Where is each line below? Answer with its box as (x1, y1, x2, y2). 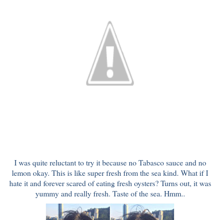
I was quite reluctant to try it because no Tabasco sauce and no (14, 157, 206, 168)
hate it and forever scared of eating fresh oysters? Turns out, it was (9, 178, 211, 189)
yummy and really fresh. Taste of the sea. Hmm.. (35, 188, 185, 199)
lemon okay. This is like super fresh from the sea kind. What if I (12, 167, 208, 178)
